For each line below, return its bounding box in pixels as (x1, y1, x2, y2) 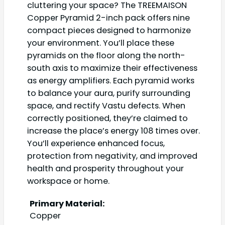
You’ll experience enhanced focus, (27, 137, 165, 149)
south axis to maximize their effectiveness (27, 62, 197, 74)
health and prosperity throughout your (27, 162, 184, 174)
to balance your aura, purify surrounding (27, 87, 190, 99)
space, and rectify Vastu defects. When (27, 99, 185, 111)
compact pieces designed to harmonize (27, 24, 191, 36)
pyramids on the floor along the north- (27, 49, 185, 61)
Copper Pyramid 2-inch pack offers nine (27, 12, 190, 24)
